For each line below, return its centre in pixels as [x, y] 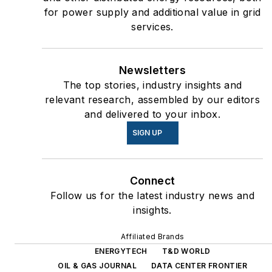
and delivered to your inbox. [153, 114]
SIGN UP [147, 133]
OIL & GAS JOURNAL [97, 266]
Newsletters [152, 70]
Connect [152, 181]
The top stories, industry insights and [152, 85]
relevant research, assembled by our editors [153, 100]
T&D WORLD [186, 251]
